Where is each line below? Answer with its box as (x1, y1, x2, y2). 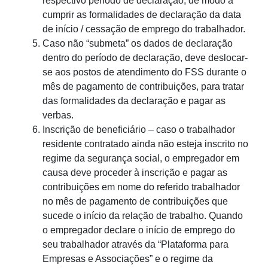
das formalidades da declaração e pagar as (42, 96, 226, 106)
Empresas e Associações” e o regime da (42, 254, 213, 264)
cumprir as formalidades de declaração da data (42, 10, 241, 20)
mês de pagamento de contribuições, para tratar (42, 81, 244, 92)
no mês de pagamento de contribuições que (42, 196, 228, 207)
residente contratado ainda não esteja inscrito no (42, 139, 248, 150)
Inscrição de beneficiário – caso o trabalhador (42, 124, 235, 135)
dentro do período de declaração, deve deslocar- (42, 53, 248, 63)
